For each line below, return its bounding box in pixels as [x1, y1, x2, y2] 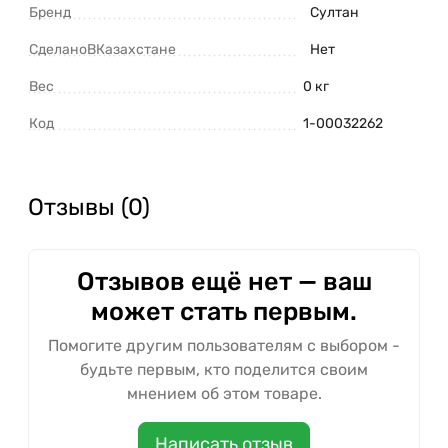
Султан [310, 4, 359, 22]
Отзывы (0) [28, 193, 150, 222]
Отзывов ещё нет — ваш [76, 266, 372, 297]
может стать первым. [91, 296, 357, 327]
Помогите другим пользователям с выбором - [48, 336, 400, 356]
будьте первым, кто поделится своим [80, 360, 368, 380]
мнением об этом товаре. [126, 384, 322, 404]
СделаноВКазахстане [29, 41, 176, 59]
